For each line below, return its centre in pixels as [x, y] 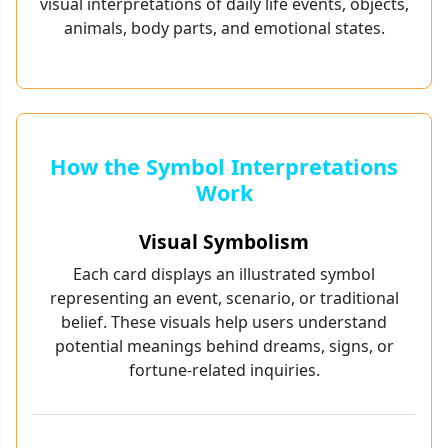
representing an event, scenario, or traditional [224, 298]
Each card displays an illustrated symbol [224, 274]
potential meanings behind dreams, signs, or [224, 346]
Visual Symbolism [224, 242]
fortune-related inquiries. [224, 370]
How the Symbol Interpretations [224, 167]
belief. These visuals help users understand [224, 322]
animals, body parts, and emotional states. [224, 28]
